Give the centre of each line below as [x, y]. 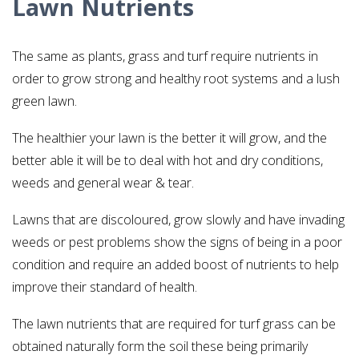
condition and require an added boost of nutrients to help [175, 265]
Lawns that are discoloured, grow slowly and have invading [178, 220]
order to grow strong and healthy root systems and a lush [176, 79]
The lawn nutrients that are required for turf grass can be [174, 324]
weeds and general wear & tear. [103, 183]
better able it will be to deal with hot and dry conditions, [167, 161]
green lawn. [44, 101]
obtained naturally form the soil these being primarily [160, 347]
